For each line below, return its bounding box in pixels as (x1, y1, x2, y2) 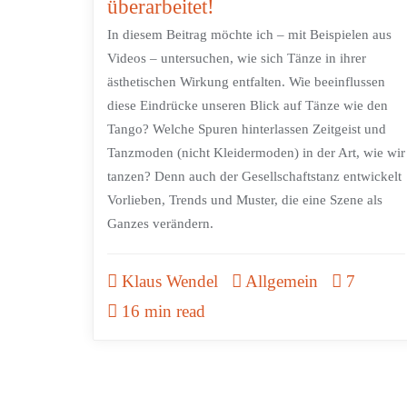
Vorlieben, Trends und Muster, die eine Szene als (107, 193, 382, 208)
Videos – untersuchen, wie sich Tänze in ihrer (107, 51, 366, 66)
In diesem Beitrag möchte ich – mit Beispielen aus (107, 27, 392, 43)
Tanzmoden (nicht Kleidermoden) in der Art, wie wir (107, 145, 405, 161)
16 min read (117, 302, 205, 322)
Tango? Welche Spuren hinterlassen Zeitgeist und (107, 122, 386, 137)
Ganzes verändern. (107, 216, 213, 232)
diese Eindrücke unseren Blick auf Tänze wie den (107, 98, 388, 114)
